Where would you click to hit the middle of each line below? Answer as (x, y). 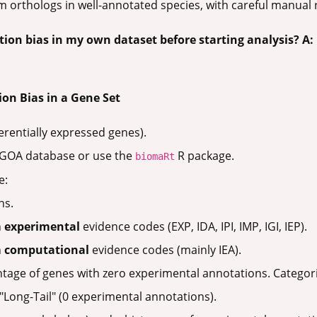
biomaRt (155, 157)
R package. (204, 156)
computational (47, 250)
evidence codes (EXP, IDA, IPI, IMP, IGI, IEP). (194, 227)
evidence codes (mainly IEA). (165, 250)
